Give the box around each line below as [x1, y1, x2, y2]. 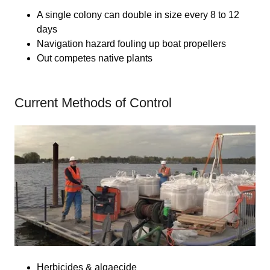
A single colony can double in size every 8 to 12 [36, 10, 239, 20]
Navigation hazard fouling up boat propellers [36, 39, 226, 49]
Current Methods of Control [14, 95, 172, 110]
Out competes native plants [36, 53, 152, 63]
